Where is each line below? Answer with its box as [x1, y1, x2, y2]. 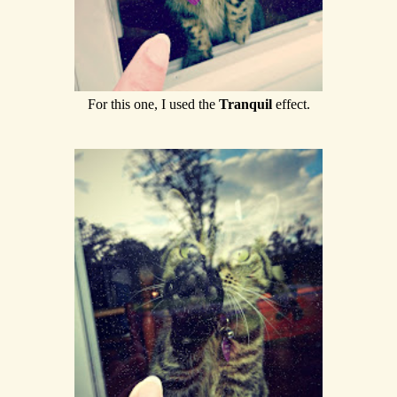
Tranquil [218, 96, 276, 112]
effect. [275, 96, 310, 112]
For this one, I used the [87, 96, 219, 112]
